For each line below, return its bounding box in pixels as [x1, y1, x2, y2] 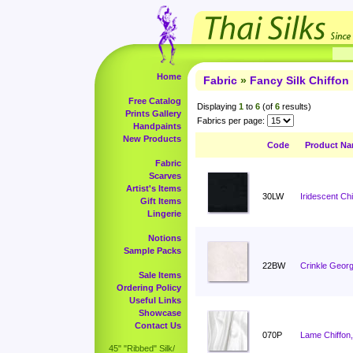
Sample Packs [124, 246, 181, 255]
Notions [148, 233, 181, 243]
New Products [123, 134, 181, 143]
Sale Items [139, 270, 181, 280]
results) [280, 102, 311, 111]
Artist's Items [126, 184, 181, 193]
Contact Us [135, 321, 181, 330]
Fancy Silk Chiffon [250, 74, 349, 87]
